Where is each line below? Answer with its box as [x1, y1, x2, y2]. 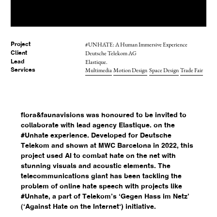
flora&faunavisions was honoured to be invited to [20, 112, 186, 119]
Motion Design [113, 66, 148, 75]
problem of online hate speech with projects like [20, 183, 182, 190]
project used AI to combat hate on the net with [20, 153, 176, 159]
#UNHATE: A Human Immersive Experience [85, 41, 187, 49]
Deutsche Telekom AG [85, 49, 137, 58]
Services [11, 67, 36, 73]
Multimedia [85, 66, 112, 75]
